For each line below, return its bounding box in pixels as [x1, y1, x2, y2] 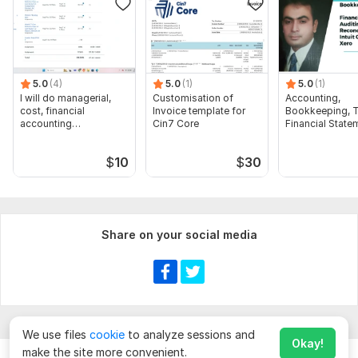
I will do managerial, [20, 91, 111, 104]
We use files [22, 328, 89, 341]
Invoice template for [153, 104, 245, 117]
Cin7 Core [153, 117, 199, 129]
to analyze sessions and [125, 328, 255, 341]
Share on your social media [101, 227, 257, 241]
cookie [89, 328, 125, 341]
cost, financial [20, 104, 85, 117]
